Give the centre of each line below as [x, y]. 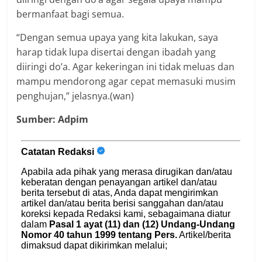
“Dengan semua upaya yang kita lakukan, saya [118, 37]
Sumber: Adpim [53, 119]
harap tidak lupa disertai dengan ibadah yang [116, 52]
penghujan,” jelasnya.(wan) [75, 96]
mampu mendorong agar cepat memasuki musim [126, 81]
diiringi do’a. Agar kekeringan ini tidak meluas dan [126, 66]
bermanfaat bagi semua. [70, 14]
